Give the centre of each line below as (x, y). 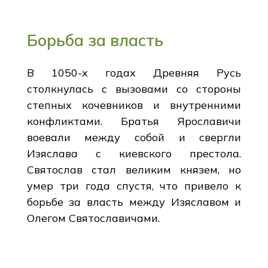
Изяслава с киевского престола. (134, 153)
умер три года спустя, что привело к (134, 185)
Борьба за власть (95, 40)
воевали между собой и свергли (134, 137)
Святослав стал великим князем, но (134, 169)
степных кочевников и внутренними (134, 105)
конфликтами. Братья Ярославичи (134, 121)
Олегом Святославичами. (93, 218)
